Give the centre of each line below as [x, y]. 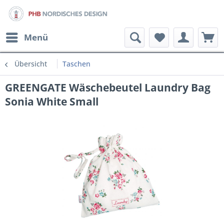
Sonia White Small [52, 101]
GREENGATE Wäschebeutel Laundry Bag [108, 87]
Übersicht [31, 64]
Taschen [76, 64]
